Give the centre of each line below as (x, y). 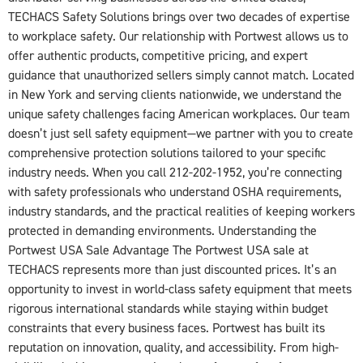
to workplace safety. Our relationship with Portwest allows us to (178, 37)
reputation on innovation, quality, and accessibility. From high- (173, 348)
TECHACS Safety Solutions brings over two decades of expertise (179, 17)
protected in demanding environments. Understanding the (162, 231)
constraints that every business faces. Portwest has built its (167, 329)
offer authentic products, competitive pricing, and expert (158, 56)
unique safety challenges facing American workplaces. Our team (179, 115)
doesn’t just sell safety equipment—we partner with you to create (181, 134)
